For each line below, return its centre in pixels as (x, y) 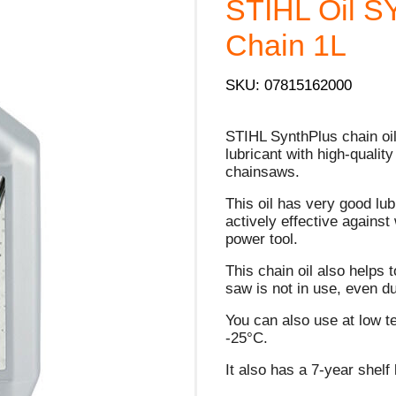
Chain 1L (286, 45)
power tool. (262, 239)
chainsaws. (263, 171)
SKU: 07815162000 (289, 85)
